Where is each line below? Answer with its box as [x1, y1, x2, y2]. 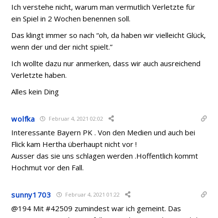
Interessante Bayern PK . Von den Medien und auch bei [11, 127, 196, 137]
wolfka [11, 113, 35, 124]
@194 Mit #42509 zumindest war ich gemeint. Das [11, 203, 182, 213]
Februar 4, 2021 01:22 [63, 191, 120, 198]
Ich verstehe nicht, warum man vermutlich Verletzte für [11, 1, 196, 12]
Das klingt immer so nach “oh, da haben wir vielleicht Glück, [11, 30, 206, 40]
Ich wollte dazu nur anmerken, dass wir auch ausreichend [11, 58, 201, 68]
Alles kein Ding [11, 86, 59, 96]
